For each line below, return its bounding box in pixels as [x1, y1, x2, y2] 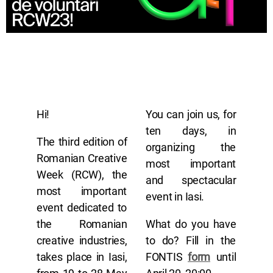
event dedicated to [37, 200, 127, 214]
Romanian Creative [37, 151, 127, 165]
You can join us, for [146, 107, 236, 121]
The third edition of [37, 135, 127, 148]
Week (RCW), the [37, 168, 127, 181]
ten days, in [146, 124, 236, 137]
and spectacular [146, 173, 236, 186]
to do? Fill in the [146, 233, 236, 247]
